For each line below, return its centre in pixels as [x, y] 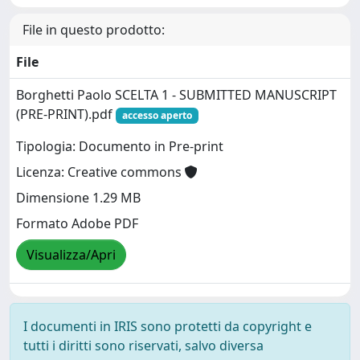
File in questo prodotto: [94, 29]
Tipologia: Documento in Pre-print [120, 147]
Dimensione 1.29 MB [78, 198]
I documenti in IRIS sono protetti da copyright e [168, 326]
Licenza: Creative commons [100, 172]
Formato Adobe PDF [77, 224]
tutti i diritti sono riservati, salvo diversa [143, 345]
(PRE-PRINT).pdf [66, 114]
